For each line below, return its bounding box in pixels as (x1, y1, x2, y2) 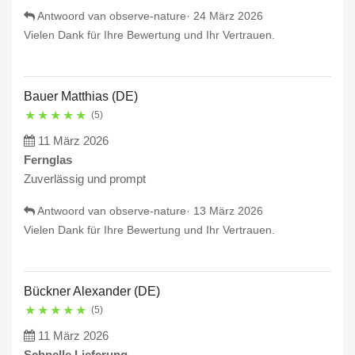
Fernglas (24, 153, 72, 167)
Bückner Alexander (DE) (24, 284, 160, 299)
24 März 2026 (193, 10, 263, 23)
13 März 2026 (193, 204, 263, 218)
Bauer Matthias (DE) (24, 90, 138, 104)
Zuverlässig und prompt (24, 172, 146, 186)
